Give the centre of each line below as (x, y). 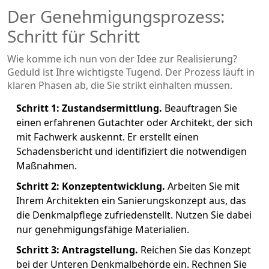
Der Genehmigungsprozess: (116, 16)
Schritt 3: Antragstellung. (77, 249)
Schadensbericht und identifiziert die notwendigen (131, 151)
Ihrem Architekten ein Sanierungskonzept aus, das (131, 200)
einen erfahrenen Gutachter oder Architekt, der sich (134, 122)
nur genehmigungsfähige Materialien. (103, 229)
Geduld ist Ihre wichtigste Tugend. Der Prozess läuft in (131, 72)
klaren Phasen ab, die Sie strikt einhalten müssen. (120, 85)
